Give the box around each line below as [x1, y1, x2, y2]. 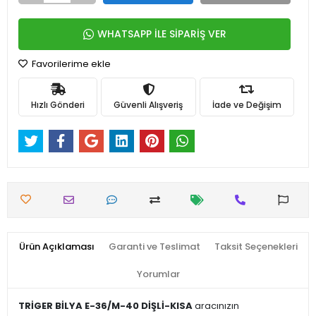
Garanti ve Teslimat [108, 240, 200, 254]
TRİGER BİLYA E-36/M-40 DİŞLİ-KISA [18, 299, 193, 313]
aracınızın [193, 299, 239, 313]
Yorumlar [136, 267, 180, 281]
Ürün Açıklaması [18, 240, 95, 254]
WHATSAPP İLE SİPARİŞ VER [97, 27, 226, 41]
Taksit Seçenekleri [214, 240, 298, 254]
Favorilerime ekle [30, 57, 111, 71]
